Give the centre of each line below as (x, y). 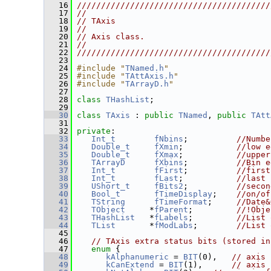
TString (108, 202)
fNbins (169, 139)
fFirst (169, 170)
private (94, 131)
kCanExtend (130, 265)
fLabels (171, 217)
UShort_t (111, 186)
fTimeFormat (181, 202)
